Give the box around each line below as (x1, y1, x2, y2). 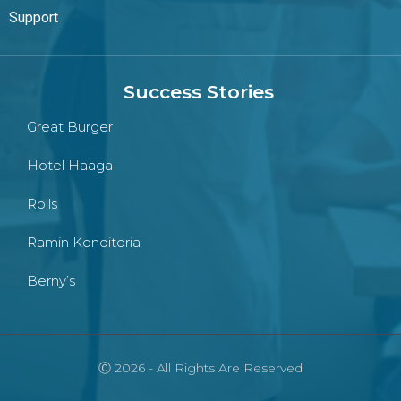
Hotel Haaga (27, 157, 113, 175)
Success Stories (123, 81, 274, 104)
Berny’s (27, 272, 75, 290)
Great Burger (27, 118, 113, 136)
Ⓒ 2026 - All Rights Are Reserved (98, 360, 303, 377)
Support (9, 9, 58, 27)
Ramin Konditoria (27, 234, 141, 252)
